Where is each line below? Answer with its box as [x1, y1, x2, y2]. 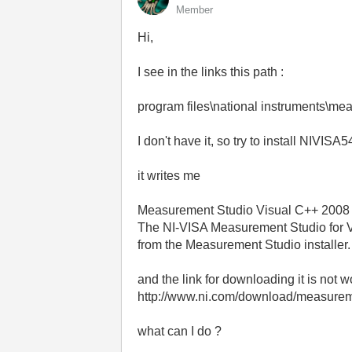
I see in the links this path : [137, 65, 284, 79]
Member [176, 4, 214, 16]
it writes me [137, 169, 204, 182]
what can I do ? [137, 324, 222, 338]
